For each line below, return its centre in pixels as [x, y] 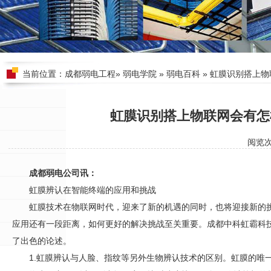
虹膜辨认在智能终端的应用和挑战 [93, 190]
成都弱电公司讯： [63, 173]
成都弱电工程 [90, 74]
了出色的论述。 [42, 241]
